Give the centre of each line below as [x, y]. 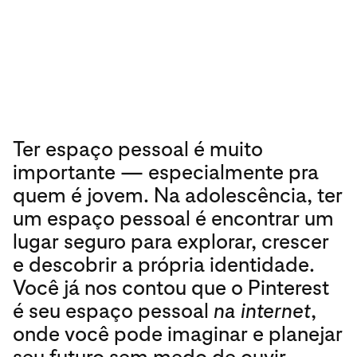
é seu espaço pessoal [113, 310]
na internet [262, 310]
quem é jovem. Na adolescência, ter [178, 195]
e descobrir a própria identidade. [164, 264]
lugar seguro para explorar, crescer [171, 241]
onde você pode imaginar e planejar [178, 333]
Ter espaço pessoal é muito [138, 149]
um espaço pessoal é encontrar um [173, 218]
